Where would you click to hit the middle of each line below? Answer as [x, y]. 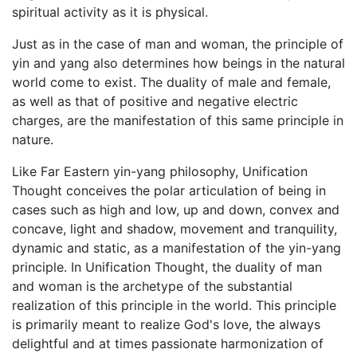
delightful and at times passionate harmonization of [168, 343]
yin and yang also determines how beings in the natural [178, 63]
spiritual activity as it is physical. [110, 12]
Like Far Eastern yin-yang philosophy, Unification [160, 171]
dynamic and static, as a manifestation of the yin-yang [177, 247]
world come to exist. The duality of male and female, [171, 82]
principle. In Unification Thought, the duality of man [167, 267]
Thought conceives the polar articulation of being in [169, 190]
